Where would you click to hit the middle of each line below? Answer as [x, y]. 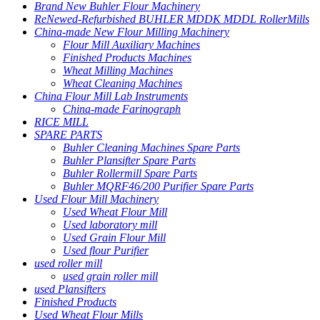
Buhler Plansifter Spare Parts [129, 160]
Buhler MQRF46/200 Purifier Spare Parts [158, 186]
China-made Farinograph [122, 109]
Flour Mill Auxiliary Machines [131, 44]
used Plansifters [70, 289]
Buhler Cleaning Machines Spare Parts [151, 147]
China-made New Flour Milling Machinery [132, 31]
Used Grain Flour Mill [114, 237]
